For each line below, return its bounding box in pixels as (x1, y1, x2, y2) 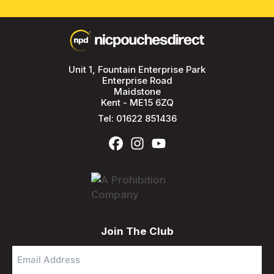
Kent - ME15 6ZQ (100, 96, 174, 108)
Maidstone (113, 85, 161, 97)
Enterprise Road (102, 74, 172, 86)
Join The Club (100, 224, 174, 237)
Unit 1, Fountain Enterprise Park (68, 63, 206, 75)
